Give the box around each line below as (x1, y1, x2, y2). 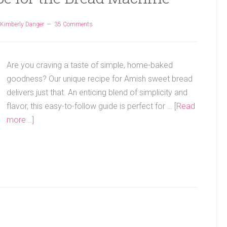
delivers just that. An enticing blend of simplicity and (7, 88, 187, 97)
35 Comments (54, 21, 93, 28)
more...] (7, 115, 34, 125)
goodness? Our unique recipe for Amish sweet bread (7, 74, 193, 84)
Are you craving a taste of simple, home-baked (7, 60, 173, 70)
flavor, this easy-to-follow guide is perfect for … (7, 101, 174, 111)
